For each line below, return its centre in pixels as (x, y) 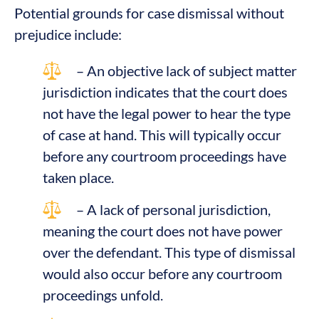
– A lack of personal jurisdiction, (173, 209)
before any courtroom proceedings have (164, 156)
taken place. (78, 177)
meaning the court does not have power (163, 230)
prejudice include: (68, 34)
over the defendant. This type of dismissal (169, 252)
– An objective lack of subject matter (187, 70)
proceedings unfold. (103, 294)
